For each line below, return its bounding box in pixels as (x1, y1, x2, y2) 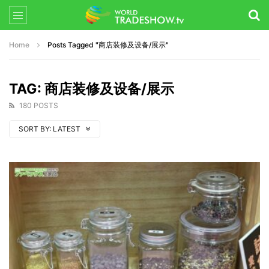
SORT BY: (19, 124, 51, 133)
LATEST (53, 124, 82, 133)
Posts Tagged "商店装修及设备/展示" (47, 40, 169, 49)
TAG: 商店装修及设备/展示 (9, 80, 174, 97)
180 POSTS (19, 101, 58, 110)
